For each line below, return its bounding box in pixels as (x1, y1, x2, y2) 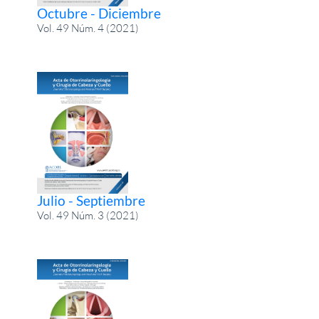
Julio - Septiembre (37, 192, 146, 209)
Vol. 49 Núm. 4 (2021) (37, 21, 140, 36)
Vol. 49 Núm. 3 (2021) (37, 208, 140, 222)
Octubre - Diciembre (37, 5, 162, 22)
